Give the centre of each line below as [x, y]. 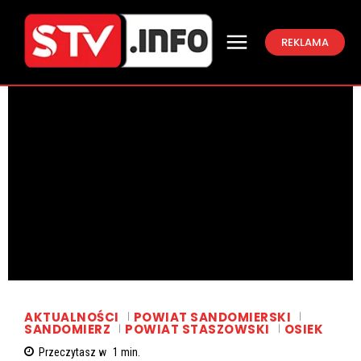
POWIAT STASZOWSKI [197, 330]
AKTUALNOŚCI [72, 317]
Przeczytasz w [74, 353]
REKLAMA [305, 42]
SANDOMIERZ [67, 330]
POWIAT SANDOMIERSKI [212, 317]
